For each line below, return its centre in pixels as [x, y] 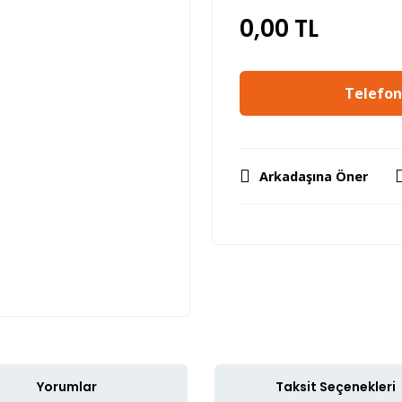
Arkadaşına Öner [314, 176]
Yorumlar [66, 386]
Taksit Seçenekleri [336, 386]
